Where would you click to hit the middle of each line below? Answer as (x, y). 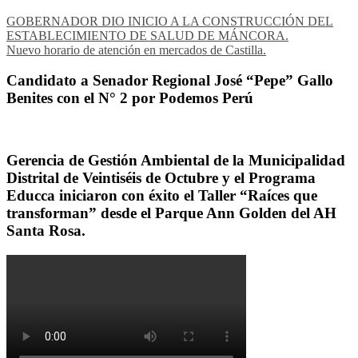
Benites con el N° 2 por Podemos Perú (130, 98)
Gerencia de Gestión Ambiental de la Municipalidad (176, 160)
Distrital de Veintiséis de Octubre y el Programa (161, 177)
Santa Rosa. (46, 230)
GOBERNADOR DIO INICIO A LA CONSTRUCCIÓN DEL (170, 21)
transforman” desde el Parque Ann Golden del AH (171, 213)
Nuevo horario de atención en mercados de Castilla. (136, 50)
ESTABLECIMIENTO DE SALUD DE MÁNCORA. (147, 35)
